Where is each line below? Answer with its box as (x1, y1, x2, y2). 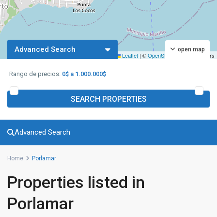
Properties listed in (7, 172, 145, 192)
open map (178, 46, 205, 53)
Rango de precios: (9, 70, 61, 77)
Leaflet (121, 51, 138, 59)
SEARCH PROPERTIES (70, 94, 147, 104)
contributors (185, 51, 215, 59)
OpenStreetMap (148, 51, 185, 59)
